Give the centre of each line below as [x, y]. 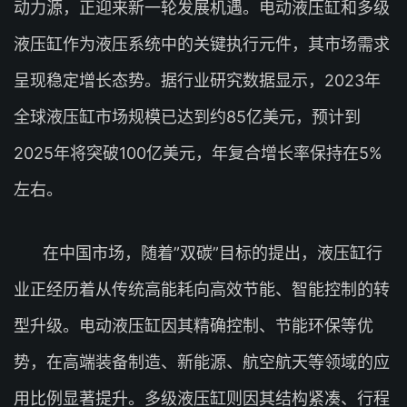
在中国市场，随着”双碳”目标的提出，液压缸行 [213, 253]
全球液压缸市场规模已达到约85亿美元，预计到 [187, 117]
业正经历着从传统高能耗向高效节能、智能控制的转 [202, 289]
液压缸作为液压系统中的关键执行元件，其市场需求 [202, 44]
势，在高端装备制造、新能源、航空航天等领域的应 [202, 362]
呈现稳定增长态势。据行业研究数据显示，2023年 [197, 80]
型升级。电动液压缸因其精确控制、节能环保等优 [194, 326]
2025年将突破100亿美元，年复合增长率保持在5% [198, 153]
